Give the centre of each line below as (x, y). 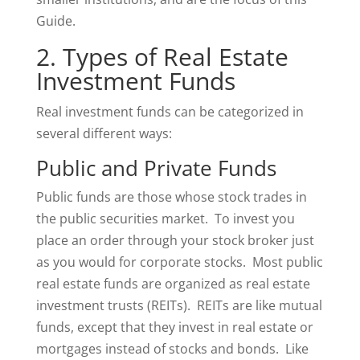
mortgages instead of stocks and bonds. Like (172, 349)
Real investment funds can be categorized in (170, 112)
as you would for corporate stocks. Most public (179, 262)
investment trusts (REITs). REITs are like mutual (179, 305)
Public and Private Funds (156, 168)
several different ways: (104, 133)
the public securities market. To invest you (165, 219)
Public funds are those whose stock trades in (171, 197)
